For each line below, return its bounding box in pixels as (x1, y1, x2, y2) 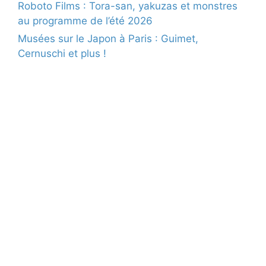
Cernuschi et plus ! (18, 47, 106, 59)
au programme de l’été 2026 (18, 15, 153, 27)
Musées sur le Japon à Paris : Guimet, (18, 33, 198, 45)
